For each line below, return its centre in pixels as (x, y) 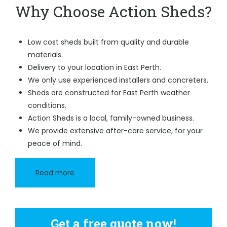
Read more (55, 173)
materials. (45, 55)
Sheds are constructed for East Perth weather (109, 93)
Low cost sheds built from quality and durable (108, 42)
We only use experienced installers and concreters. (118, 80)
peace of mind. (55, 143)
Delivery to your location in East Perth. (94, 67)
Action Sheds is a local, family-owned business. (111, 118)
